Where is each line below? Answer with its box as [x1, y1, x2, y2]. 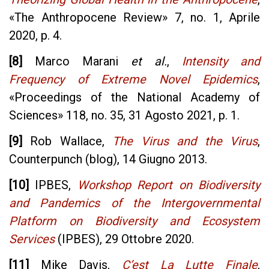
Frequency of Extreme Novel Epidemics [9, 71, 258, 86]
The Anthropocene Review [14, 10, 162, 25]
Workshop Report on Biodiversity [77, 178, 261, 193]
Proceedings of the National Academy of [14, 89, 260, 104]
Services [9, 232, 55, 247]
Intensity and [182, 53, 260, 68]
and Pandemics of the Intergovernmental [9, 196, 260, 211]
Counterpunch [9, 152, 82, 167]
